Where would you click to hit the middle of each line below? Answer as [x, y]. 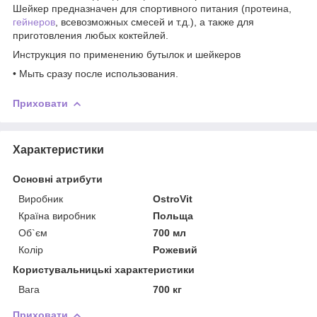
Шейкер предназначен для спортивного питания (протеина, [152, 8]
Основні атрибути [58, 179]
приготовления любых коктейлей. [91, 35]
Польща [173, 215]
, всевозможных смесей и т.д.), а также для [155, 22]
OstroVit [173, 198]
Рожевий [175, 249]
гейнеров [34, 22]
